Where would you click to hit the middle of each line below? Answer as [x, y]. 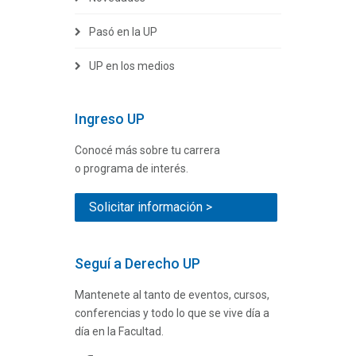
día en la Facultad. [119, 331]
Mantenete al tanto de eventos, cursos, [172, 294]
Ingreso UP [110, 118]
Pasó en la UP [123, 31]
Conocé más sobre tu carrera [147, 150]
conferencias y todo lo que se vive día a [172, 313]
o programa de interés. [132, 168]
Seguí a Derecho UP [137, 263]
